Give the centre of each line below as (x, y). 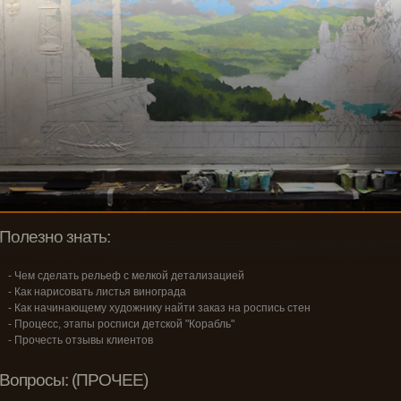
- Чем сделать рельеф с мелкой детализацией (126, 276)
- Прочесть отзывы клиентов (81, 340)
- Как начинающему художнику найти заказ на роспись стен (159, 308)
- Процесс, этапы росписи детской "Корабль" (121, 324)
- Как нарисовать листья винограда (97, 292)
